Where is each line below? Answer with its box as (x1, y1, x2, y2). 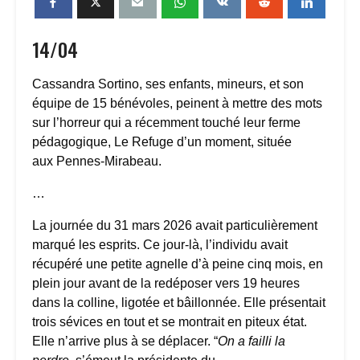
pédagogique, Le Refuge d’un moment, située (32, 134, 292, 149)
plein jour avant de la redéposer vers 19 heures (32, 276, 300, 290)
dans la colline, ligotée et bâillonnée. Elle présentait (32, 295, 325, 309)
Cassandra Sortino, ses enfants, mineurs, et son (32, 76, 304, 91)
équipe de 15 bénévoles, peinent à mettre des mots (32, 96, 322, 110)
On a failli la (218, 333, 285, 348)
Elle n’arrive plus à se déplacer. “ (32, 333, 218, 348)
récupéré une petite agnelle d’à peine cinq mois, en (32, 256, 323, 271)
